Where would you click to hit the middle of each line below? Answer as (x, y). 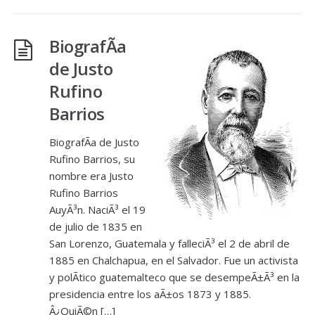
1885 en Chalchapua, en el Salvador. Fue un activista (174, 260)
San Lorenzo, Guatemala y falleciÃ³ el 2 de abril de (169, 243)
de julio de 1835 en (96, 226)
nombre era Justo (91, 176)
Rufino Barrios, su (92, 159)
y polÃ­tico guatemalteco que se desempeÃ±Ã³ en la (174, 277)
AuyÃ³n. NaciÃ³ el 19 (97, 210)
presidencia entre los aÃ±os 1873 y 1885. (150, 294)
